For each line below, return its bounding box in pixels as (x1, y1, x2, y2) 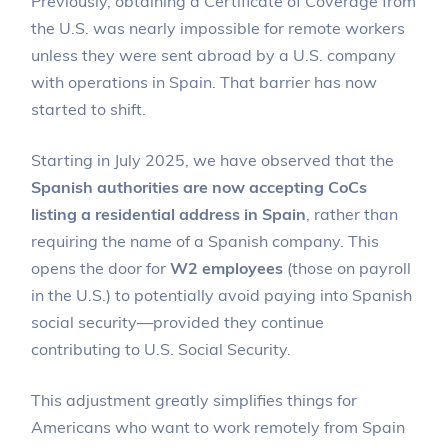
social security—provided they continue (31, 311, 325, 332)
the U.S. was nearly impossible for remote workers (31, 17, 406, 38)
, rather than (306, 203, 399, 224)
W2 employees (170, 257, 284, 278)
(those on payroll (283, 257, 412, 278)
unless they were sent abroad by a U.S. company (31, 44, 397, 65)
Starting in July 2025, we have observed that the (31, 149, 395, 170)
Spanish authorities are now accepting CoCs (31, 176, 368, 197)
